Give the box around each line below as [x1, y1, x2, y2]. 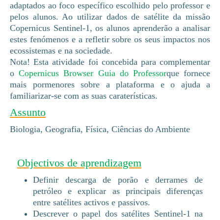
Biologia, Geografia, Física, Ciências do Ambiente [10, 124, 190, 134]
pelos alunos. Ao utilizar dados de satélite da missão [10, 11, 210, 22]
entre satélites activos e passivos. [33, 197, 150, 207]
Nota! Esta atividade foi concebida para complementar [10, 56, 210, 67]
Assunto [10, 106, 46, 118]
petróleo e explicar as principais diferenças [33, 186, 203, 196]
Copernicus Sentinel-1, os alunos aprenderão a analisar [10, 23, 210, 33]
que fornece [166, 68, 211, 78]
